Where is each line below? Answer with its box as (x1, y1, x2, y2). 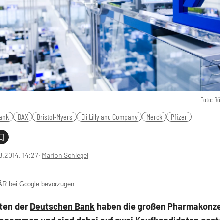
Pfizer (171, 112, 187, 122)
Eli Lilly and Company (81, 112, 137, 122)
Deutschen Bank (30, 201, 95, 212)
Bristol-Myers (37, 112, 72, 122)
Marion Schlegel (42, 151, 88, 160)
